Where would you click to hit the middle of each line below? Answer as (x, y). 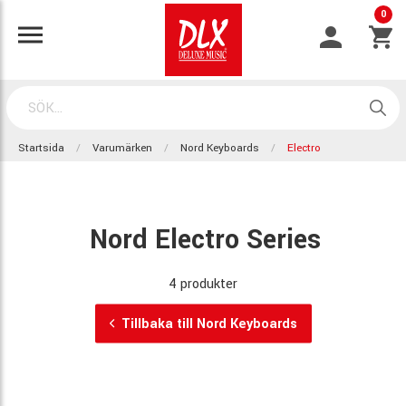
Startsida (41, 148)
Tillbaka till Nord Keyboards (209, 323)
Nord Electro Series (205, 239)
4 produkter (203, 283)
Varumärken (122, 148)
